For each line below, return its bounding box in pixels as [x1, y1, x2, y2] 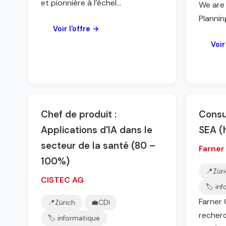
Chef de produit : [41, 108, 117, 121]
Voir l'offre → [53, 24, 99, 33]
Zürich [55, 198, 75, 207]
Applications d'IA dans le [41, 124, 152, 136]
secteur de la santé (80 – [41, 139, 155, 152]
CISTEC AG [41, 175, 84, 185]
